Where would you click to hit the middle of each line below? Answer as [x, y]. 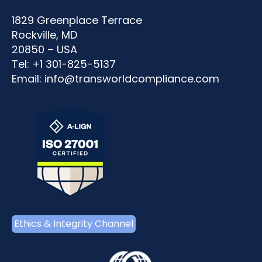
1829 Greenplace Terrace [77, 20]
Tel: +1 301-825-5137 [64, 64]
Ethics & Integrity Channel [74, 224]
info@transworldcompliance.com [132, 79]
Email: [28, 79]
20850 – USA [44, 50]
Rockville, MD [44, 35]
